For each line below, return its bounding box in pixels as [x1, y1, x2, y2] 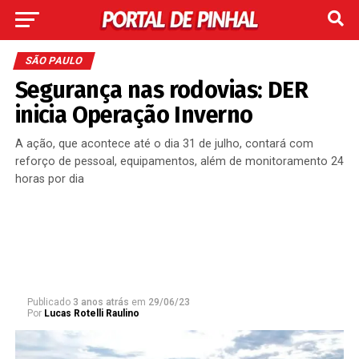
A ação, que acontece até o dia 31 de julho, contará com [14, 137, 313, 151]
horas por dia [14, 172, 84, 186]
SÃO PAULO [23, 54, 84, 67]
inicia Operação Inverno [14, 101, 253, 129]
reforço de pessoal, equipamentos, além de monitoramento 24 [14, 155, 344, 168]
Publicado [26, 296, 71, 308]
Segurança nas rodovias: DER [14, 76, 309, 104]
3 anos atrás [72, 296, 129, 308]
